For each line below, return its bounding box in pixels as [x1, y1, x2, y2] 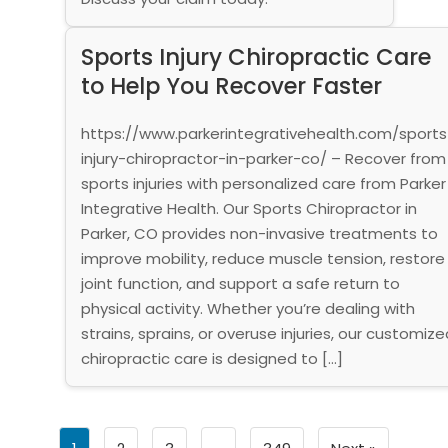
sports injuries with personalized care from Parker [80, 172, 446, 194]
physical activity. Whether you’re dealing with [80, 297, 415, 319]
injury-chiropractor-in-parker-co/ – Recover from [80, 147, 446, 169]
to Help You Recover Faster [80, 69, 382, 102]
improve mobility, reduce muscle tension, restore [80, 247, 445, 269]
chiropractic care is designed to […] [80, 347, 343, 369]
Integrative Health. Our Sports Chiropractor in [80, 197, 417, 219]
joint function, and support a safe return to [80, 272, 400, 294]
